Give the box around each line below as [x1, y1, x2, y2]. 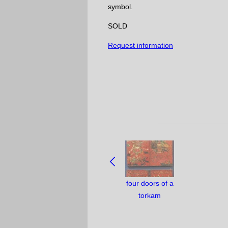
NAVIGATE [107, 142, 143, 150]
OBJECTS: [107, 166, 144, 175]
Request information [108, 41, 173, 50]
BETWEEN [107, 154, 142, 162]
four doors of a [126, 179, 174, 187]
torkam [138, 191, 161, 199]
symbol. [108, 3, 133, 11]
